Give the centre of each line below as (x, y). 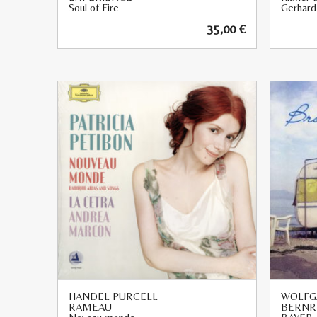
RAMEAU (90, 307)
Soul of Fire (94, 8)
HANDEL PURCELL (113, 296)
